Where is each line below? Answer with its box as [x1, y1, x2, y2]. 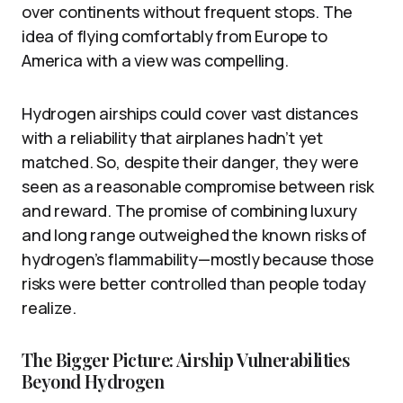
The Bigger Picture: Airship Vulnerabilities [22, 346, 350, 372]
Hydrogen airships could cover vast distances [22, 102, 359, 124]
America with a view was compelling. [22, 49, 289, 71]
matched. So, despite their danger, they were [22, 150, 360, 173]
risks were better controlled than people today [22, 272, 366, 294]
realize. [22, 296, 76, 318]
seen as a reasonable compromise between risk [22, 175, 375, 197]
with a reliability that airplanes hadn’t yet [22, 126, 324, 148]
